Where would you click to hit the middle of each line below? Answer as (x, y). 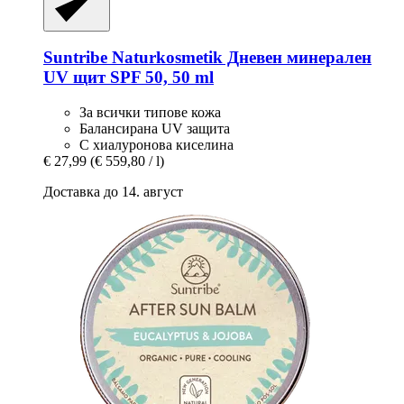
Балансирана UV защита (155, 129)
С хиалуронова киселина (156, 145)
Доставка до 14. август (113, 192)
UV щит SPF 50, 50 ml (129, 78)
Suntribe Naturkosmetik (133, 58)
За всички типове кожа (150, 113)
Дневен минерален (297, 58)
